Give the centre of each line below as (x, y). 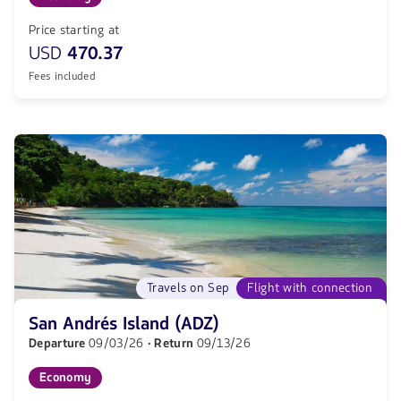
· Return (172, 343)
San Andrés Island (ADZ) (124, 324)
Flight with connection (310, 288)
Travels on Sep (188, 288)
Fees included (63, 76)
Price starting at (74, 30)
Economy (66, 377)
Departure (59, 343)
